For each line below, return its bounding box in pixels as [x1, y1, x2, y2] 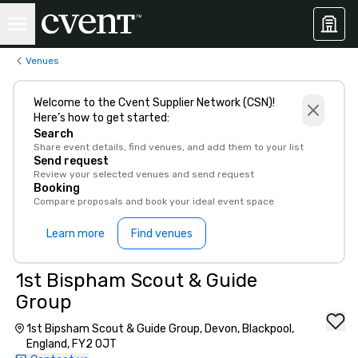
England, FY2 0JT [26, 337, 117, 351]
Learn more [46, 226, 105, 241]
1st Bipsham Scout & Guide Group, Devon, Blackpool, [26, 322, 294, 336]
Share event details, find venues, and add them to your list [34, 141, 304, 153]
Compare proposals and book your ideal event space [34, 196, 274, 207]
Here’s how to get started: [34, 111, 169, 125]
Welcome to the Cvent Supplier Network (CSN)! [34, 96, 275, 109]
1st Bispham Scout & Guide [16, 269, 257, 292]
